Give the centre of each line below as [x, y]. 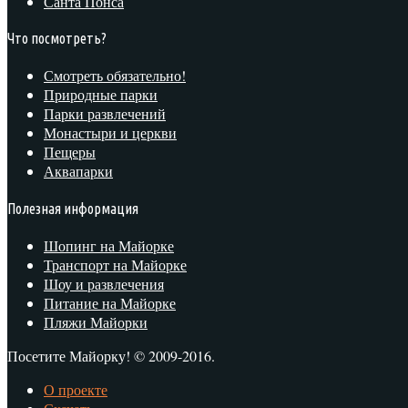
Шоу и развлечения [104, 283]
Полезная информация [73, 208]
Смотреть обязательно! [115, 76]
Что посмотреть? [57, 39]
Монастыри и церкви [110, 133]
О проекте [76, 389]
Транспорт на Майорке [115, 264]
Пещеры [70, 152]
